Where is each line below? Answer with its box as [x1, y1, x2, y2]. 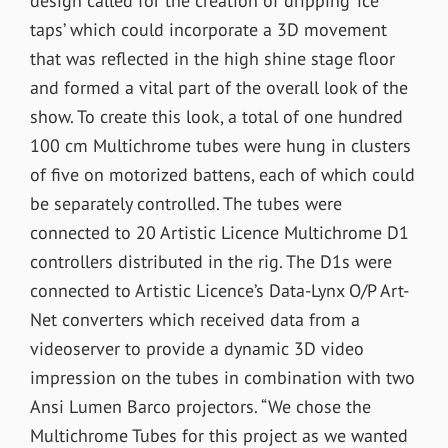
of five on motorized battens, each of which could [29, 162, 415, 186]
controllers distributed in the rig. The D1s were [29, 249, 392, 273]
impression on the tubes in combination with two [29, 365, 415, 389]
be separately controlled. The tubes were [29, 191, 342, 215]
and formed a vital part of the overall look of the [29, 75, 408, 99]
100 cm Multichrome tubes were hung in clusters [29, 133, 411, 157]
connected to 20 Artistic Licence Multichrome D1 [29, 220, 409, 244]
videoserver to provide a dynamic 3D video [29, 336, 364, 360]
